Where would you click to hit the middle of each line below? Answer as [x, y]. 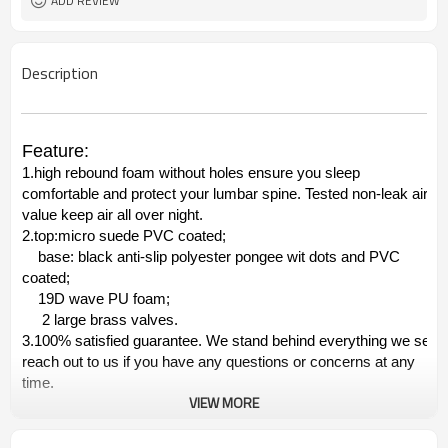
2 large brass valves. [100, 320]
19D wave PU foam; [96, 299]
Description [59, 73]
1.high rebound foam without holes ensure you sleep [191, 173]
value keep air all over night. [114, 215]
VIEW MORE [224, 402]
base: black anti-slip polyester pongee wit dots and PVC [211, 257]
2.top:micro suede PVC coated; [124, 236]
